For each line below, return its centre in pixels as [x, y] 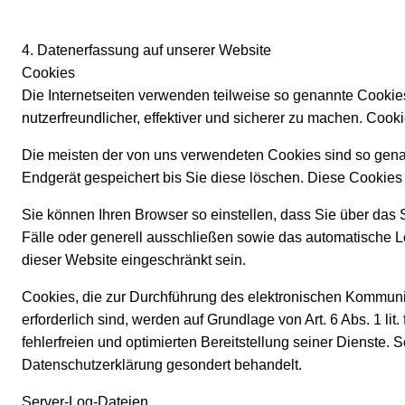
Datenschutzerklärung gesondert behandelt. [162, 365]
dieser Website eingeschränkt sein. [134, 260]
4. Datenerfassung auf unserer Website [146, 51]
